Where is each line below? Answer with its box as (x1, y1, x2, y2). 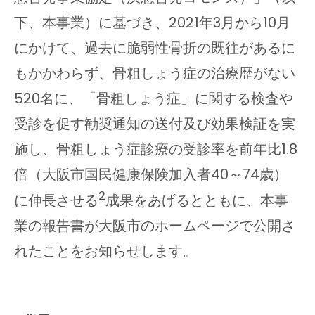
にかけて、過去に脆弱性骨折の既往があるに (14, 38, 295, 58)
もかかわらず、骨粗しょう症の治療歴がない (14, 63, 295, 84)
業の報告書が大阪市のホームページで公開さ (14, 216, 295, 236)
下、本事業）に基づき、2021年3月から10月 (14, 13, 290, 33)
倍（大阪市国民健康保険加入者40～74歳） (14, 165, 288, 185)
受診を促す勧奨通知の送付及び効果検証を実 (14, 114, 295, 134)
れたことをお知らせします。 (14, 241, 197, 262)
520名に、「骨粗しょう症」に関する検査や (14, 89, 293, 109)
